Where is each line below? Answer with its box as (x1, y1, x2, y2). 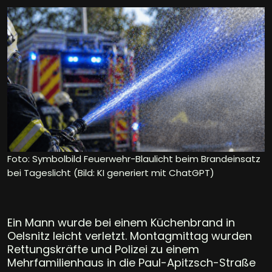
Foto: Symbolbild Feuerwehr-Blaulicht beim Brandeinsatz (7, 152, 260, 165)
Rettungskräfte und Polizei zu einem (7, 241, 199, 257)
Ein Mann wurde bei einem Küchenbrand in (7, 214, 235, 230)
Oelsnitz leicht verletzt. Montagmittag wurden (7, 228, 252, 243)
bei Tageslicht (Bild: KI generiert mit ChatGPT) (7, 166, 214, 179)
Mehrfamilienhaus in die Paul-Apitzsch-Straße (7, 254, 256, 270)
